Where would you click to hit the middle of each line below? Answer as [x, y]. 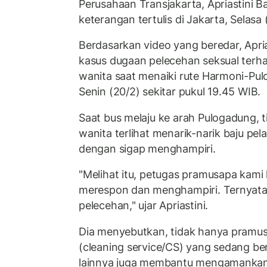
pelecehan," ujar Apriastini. [144, 206]
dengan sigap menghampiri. [147, 148]
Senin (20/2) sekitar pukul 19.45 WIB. [170, 92]
